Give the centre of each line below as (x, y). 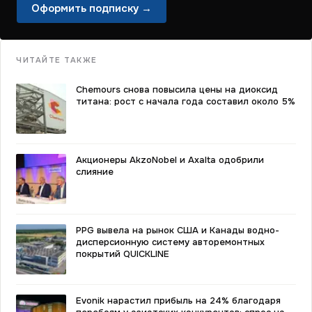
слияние (95, 172)
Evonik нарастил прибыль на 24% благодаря (178, 301)
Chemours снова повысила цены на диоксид (177, 89)
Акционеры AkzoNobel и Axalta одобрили (170, 160)
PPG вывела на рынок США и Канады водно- (178, 230)
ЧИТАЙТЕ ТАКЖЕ (57, 60)
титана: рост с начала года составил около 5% (186, 101)
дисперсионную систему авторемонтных (170, 242)
